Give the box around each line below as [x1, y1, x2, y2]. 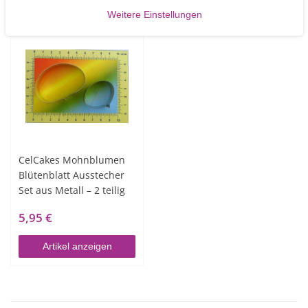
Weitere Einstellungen [107, 9, 201, 20]
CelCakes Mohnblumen [19, 153, 126, 166]
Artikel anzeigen [42, 240, 112, 252]
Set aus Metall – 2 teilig [19, 183, 126, 197]
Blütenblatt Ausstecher [19, 168, 125, 181]
